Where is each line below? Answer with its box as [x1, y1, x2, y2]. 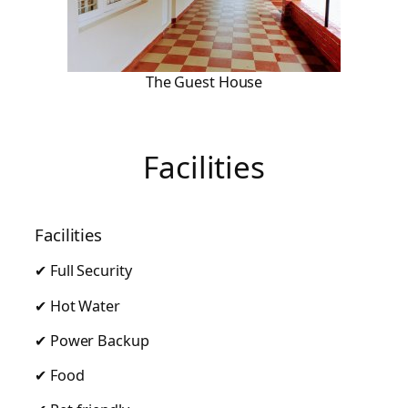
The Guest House [145, 72, 263, 93]
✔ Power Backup [35, 330, 149, 351]
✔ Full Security [35, 260, 132, 281]
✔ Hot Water [35, 295, 120, 316]
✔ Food [35, 365, 85, 386]
